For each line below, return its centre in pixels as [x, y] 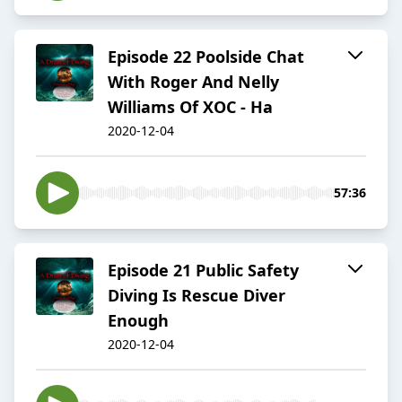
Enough [138, 321]
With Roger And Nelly [193, 82]
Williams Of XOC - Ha [190, 107]
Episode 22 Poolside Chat [206, 57]
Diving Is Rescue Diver [197, 296]
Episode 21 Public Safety [203, 271]
